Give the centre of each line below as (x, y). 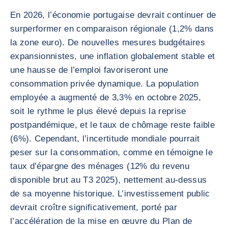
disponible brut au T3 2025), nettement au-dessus (109, 180)
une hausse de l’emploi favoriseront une (89, 70)
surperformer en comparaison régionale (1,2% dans (112, 29)
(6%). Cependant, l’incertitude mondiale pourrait (105, 139)
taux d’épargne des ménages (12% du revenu (100, 166)
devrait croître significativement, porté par (94, 207)
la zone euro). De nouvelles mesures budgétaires (108, 42)
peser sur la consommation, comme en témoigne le (111, 152)
